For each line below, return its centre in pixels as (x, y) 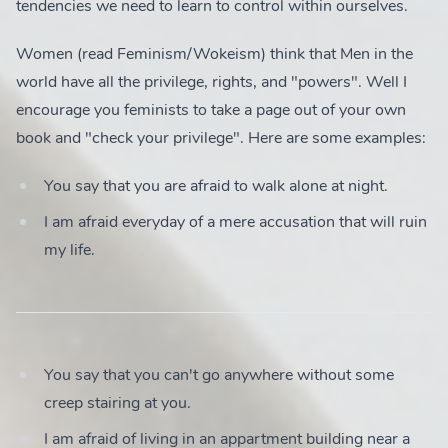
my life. (69, 250)
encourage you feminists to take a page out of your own (211, 110)
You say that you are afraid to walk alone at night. (216, 186)
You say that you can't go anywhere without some (219, 375)
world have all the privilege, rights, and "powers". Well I (211, 82)
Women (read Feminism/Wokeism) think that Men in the (214, 54)
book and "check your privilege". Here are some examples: (221, 138)
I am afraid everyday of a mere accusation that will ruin (235, 222)
